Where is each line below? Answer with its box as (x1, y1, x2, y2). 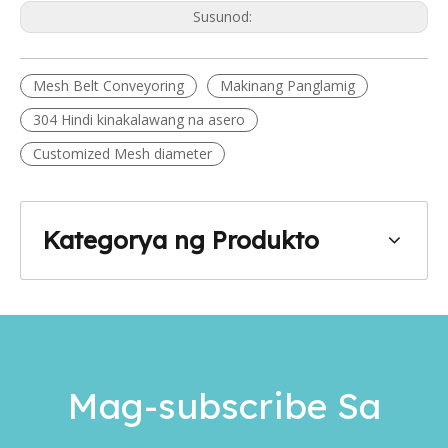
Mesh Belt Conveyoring (33, 75, 184, 95)
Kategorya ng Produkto (43, 224, 319, 255)
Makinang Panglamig (220, 75, 355, 95)
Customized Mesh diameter (33, 143, 212, 163)
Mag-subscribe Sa (67, 382, 381, 428)
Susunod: (192, 6, 256, 26)
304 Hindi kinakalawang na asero (33, 109, 245, 129)
